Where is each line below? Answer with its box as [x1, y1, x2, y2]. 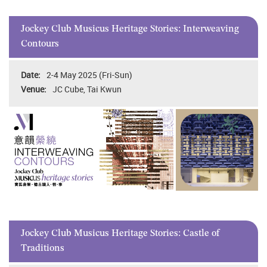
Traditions [21, 243, 64, 253]
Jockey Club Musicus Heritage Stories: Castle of [21, 228, 219, 238]
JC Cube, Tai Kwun [52, 83, 122, 95]
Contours [21, 39, 59, 49]
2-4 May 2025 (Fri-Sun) [46, 69, 132, 80]
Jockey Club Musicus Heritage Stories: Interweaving [21, 24, 239, 34]
